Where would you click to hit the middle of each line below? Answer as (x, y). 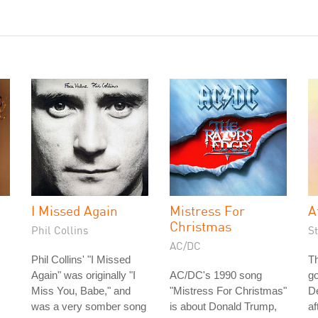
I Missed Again (75, 210)
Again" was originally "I (83, 275)
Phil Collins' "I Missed (81, 259)
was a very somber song (89, 306)
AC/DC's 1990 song (216, 275)
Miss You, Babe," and (81, 291)
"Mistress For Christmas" (228, 291)
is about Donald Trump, (223, 306)
